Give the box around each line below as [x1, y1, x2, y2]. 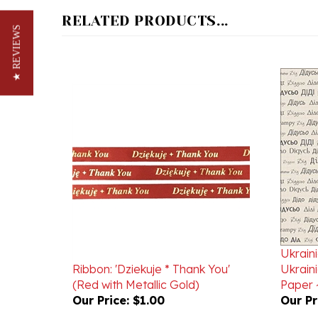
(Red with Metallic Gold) [72, 257, 199, 271]
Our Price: [72, 273, 129, 287]
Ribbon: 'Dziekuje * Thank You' [72, 241, 230, 256]
